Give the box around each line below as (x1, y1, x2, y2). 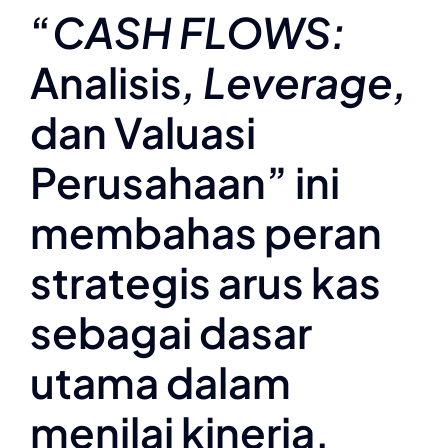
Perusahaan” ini (30, 155, 340, 208)
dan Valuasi (30, 105, 256, 158)
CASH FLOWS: (52, 5, 346, 58)
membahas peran (30, 205, 382, 258)
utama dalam (30, 355, 291, 408)
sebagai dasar (30, 305, 312, 358)
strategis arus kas (30, 255, 381, 308)
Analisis (30, 55, 182, 108)
